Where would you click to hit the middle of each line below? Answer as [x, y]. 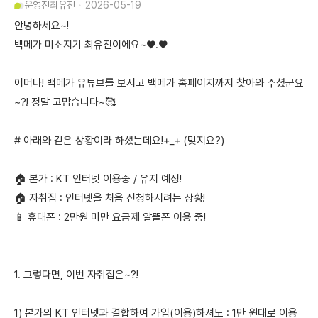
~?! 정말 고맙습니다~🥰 [65, 102]
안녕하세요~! [42, 26]
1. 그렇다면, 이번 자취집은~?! [76, 275]
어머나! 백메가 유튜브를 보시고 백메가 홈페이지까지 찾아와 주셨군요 [159, 83]
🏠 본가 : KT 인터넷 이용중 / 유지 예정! [98, 179]
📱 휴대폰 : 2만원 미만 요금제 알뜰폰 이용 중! [110, 217]
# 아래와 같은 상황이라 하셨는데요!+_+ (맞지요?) [119, 141]
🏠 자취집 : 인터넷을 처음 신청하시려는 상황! [110, 198]
